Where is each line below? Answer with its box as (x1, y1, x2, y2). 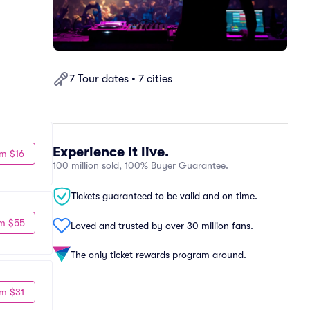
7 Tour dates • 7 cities (69, 73, 172, 85)
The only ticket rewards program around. (71, 248, 246, 260)
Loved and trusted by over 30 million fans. (71, 219, 253, 231)
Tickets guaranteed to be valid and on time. (71, 190, 257, 201)
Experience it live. (53, 144, 169, 160)
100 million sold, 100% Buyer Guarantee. (53, 160, 228, 171)
